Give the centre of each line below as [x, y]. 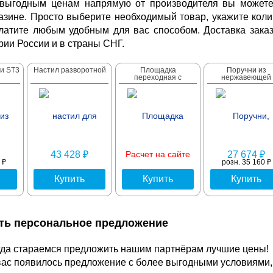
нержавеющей [246, 78]
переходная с [158, 78]
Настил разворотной [69, 70]
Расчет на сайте [158, 154]
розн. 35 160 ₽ [246, 162]
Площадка [158, 70]
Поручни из [246, 70]
